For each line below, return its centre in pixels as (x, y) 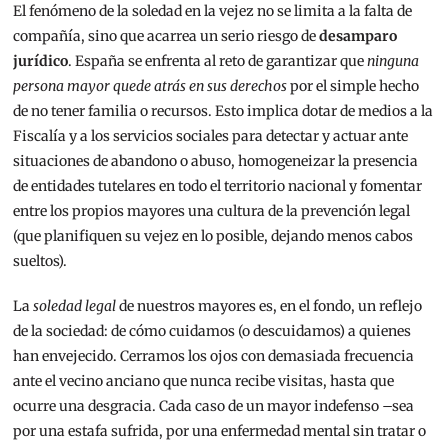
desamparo (358, 36)
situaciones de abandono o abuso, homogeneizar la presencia (216, 161)
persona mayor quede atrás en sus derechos (150, 86)
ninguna (393, 61)
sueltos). (40, 261)
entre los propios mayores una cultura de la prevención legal (212, 211)
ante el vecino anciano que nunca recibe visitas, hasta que (204, 381)
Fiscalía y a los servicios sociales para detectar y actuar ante (211, 136)
